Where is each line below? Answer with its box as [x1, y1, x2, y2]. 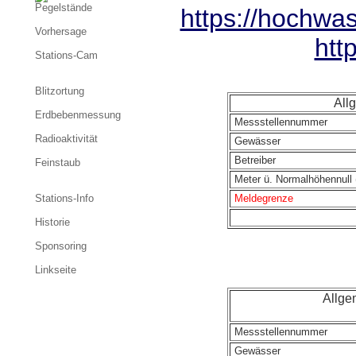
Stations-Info [35, 192, 94, 204]
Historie [35, 216, 70, 228]
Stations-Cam [35, 49, 98, 61]
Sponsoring [35, 240, 87, 252]
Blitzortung [35, 85, 84, 97]
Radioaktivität [35, 133, 98, 145]
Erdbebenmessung [35, 109, 121, 121]
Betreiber [231, 154, 276, 166]
